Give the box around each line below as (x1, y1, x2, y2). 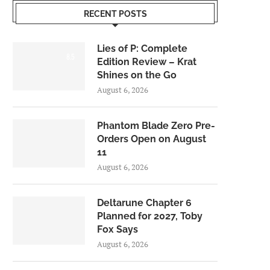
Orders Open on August (97, 133, 206, 145)
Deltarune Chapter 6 (97, 196, 192, 209)
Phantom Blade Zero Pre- (97, 119, 215, 131)
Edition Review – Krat (97, 55, 196, 67)
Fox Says (97, 223, 138, 235)
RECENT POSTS (83, 8, 147, 19)
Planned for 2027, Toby (97, 210, 202, 222)
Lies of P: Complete (97, 42, 187, 54)
